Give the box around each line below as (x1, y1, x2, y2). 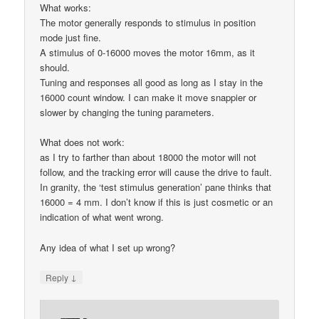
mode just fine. (40, 31, 102, 45)
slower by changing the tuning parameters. (40, 105, 215, 120)
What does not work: (40, 135, 125, 150)
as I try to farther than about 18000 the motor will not (40, 150, 257, 164)
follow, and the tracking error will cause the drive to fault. (40, 165, 273, 179)
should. (40, 61, 70, 75)
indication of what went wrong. (40, 210, 164, 224)
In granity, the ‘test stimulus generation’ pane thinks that (40, 180, 272, 194)
